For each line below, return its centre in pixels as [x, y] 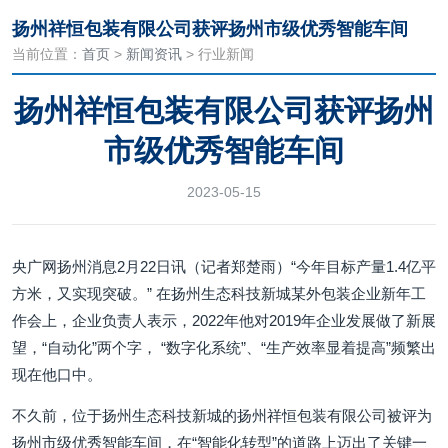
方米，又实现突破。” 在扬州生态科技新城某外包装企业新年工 [219, 293]
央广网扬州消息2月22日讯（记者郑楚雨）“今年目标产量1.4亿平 [224, 266]
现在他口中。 [57, 374]
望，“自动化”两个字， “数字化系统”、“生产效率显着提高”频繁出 [224, 347]
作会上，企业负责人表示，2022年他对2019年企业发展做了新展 [224, 320]
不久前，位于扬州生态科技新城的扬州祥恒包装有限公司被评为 [222, 415]
